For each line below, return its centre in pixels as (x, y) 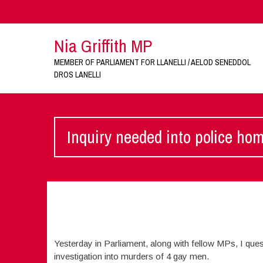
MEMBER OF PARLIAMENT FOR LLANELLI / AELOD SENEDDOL (152, 62)
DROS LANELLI (77, 75)
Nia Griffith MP (103, 46)
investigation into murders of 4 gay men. (131, 256)
